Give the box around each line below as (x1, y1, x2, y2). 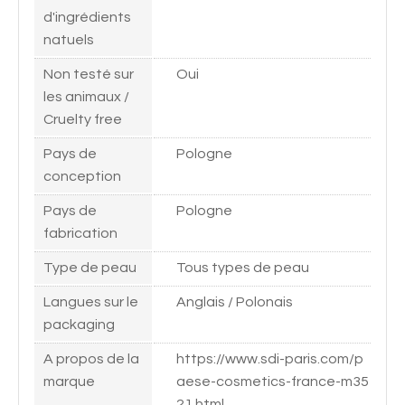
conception (43, 168, 121, 184)
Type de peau (43, 259, 137, 275)
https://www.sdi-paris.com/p (176, 351, 363, 366)
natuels (43, 32, 94, 47)
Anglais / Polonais (176, 294, 293, 309)
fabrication (43, 225, 118, 240)
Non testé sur (43, 66, 134, 81)
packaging (43, 316, 115, 332)
